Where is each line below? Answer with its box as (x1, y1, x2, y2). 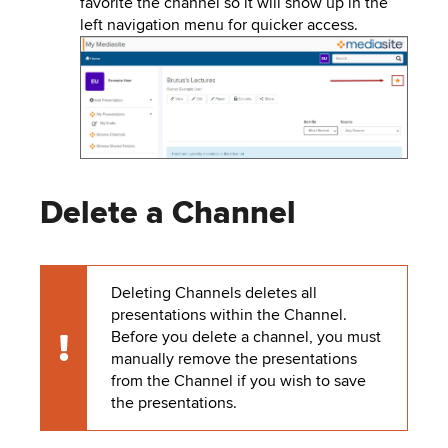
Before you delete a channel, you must (110, 326, 381, 347)
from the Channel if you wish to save (110, 370, 366, 391)
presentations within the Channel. (110, 304, 347, 325)
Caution (40, 347, 95, 368)
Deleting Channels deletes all (110, 282, 317, 303)
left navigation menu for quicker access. (80, 14, 358, 35)
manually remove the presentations (110, 348, 357, 369)
